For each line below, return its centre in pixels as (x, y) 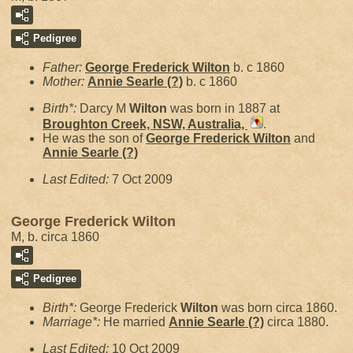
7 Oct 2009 (142, 179)
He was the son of (94, 138)
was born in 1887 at (223, 108)
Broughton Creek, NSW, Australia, (145, 124)
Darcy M (104, 108)
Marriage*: (73, 322)
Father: (64, 67)
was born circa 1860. (278, 308)
